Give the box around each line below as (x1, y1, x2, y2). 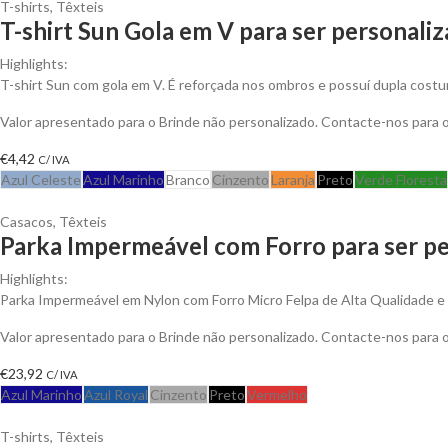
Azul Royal (84, 385, 148, 403)
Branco (166, 170, 210, 188)
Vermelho (247, 385, 307, 403)
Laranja (271, 170, 315, 188)
